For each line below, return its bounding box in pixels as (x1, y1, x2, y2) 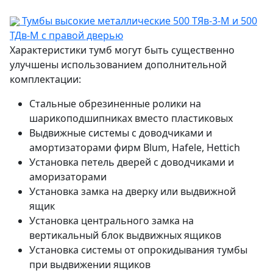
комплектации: (10, 72, 81, 86)
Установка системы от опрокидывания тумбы (29, 243, 247, 257)
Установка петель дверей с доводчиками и (29, 155, 234, 169)
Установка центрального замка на (29, 213, 194, 227)
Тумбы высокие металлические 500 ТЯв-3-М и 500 (22, 13, 257, 27)
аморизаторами (29, 169, 107, 183)
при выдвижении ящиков (29, 257, 151, 271)
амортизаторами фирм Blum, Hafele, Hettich (29, 140, 240, 154)
